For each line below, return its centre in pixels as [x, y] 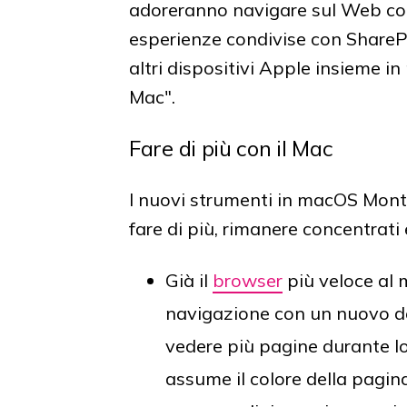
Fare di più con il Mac [231, 148]
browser [248, 280]
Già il [189, 280]
